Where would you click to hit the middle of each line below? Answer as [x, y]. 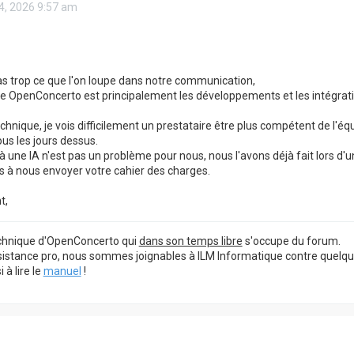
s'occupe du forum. [291, 241]
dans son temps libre [190, 241]
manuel [62, 271]
